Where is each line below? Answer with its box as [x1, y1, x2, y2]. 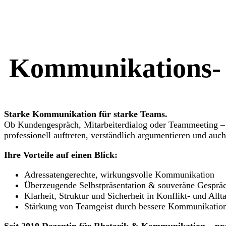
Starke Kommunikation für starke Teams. [4, 109, 167, 120]
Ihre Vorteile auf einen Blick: [4, 150, 120, 160]
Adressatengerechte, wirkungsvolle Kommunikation [24, 169, 214, 180]
